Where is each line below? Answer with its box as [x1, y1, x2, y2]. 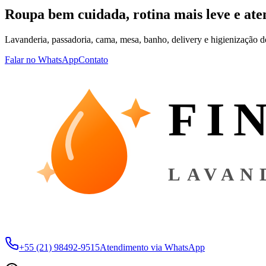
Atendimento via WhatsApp [100, 242, 205, 253]
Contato [78, 54, 108, 65]
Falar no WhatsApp [5, 54, 78, 65]
